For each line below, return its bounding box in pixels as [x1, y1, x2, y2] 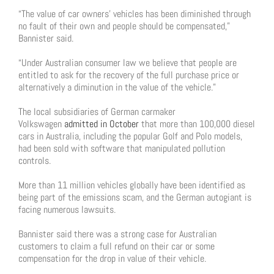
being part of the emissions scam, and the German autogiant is [18, 191, 251, 204]
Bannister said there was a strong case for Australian [18, 228, 217, 240]
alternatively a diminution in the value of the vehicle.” [18, 81, 216, 94]
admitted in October [64, 117, 139, 130]
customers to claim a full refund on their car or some [18, 240, 215, 253]
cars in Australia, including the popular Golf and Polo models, [18, 130, 242, 143]
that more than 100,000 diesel [139, 117, 255, 130]
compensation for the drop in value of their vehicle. [18, 252, 206, 265]
